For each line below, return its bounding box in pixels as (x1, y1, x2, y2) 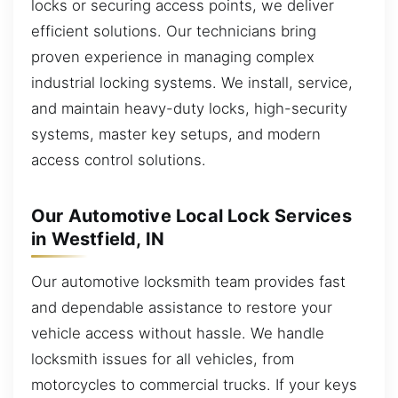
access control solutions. (31, 150, 206, 169)
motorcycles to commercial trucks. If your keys (31, 375, 357, 394)
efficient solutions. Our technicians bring (31, 21, 316, 40)
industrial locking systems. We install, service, (31, 73, 353, 92)
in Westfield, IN (31, 227, 165, 250)
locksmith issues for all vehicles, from (31, 349, 294, 368)
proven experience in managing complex (31, 47, 314, 66)
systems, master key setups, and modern (31, 124, 321, 143)
